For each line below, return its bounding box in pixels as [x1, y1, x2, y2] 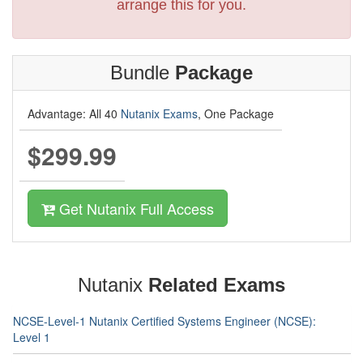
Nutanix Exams [121, 105, 198, 122]
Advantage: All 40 [28, 105, 121, 122]
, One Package [198, 105, 274, 122]
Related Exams [148, 273, 285, 296]
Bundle [110, 61, 175, 83]
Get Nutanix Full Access [55, 197, 214, 219]
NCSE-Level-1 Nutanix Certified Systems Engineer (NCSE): [13, 312, 316, 329]
